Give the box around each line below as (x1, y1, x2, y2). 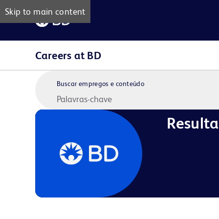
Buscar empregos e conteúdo (57, 80, 145, 88)
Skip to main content (5, 6, 86, 17)
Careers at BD (35, 49, 102, 62)
